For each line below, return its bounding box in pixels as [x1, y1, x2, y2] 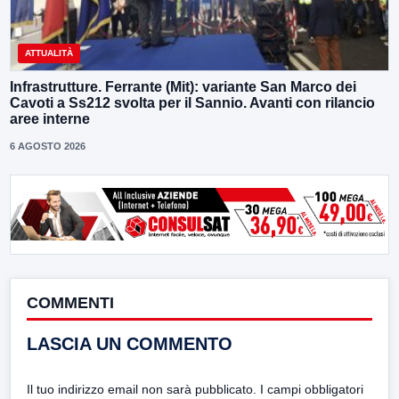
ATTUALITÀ [25, 47, 73, 58]
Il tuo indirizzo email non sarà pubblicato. [27, 381, 256, 396]
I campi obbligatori [260, 381, 363, 396]
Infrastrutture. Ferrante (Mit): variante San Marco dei [10, 78, 356, 94]
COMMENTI [27, 293, 114, 312]
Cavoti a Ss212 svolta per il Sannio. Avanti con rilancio [10, 94, 375, 110]
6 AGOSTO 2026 [10, 140, 85, 151]
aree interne [10, 110, 90, 126]
